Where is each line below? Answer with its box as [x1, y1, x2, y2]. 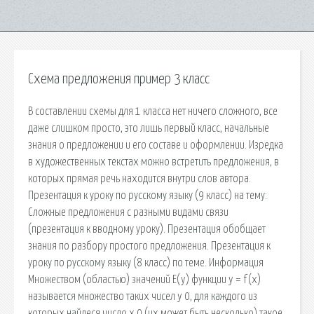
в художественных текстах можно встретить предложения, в [28, 156, 279, 168]
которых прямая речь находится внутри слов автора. [28, 172, 251, 184]
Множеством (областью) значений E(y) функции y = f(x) [28, 273, 261, 285]
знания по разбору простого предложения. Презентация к [28, 240, 271, 252]
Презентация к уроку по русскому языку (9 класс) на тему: [28, 189, 267, 201]
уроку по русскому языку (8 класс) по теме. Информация [28, 257, 264, 268]
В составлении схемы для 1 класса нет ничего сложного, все [28, 105, 278, 117]
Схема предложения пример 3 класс [28, 72, 210, 86]
